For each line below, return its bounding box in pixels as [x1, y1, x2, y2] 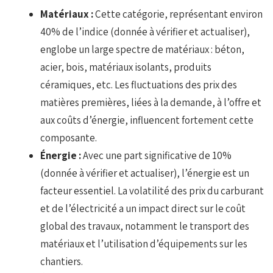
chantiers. [40, 254, 83, 268]
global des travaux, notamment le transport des [40, 219, 250, 233]
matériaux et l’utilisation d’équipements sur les [40, 236, 248, 250]
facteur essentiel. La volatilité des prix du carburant [40, 183, 264, 197]
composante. [40, 130, 97, 144]
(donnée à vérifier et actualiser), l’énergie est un [40, 166, 250, 180]
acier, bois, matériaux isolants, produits [40, 60, 212, 74]
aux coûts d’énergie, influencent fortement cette [40, 113, 254, 127]
